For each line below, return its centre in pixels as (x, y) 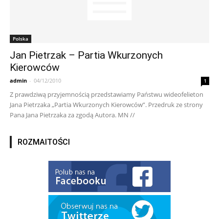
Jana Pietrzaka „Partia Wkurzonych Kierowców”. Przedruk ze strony (106, 105)
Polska (21, 39)
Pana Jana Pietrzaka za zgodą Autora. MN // (72, 115)
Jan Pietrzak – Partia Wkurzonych (86, 55)
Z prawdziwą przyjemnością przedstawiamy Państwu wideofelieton (107, 95)
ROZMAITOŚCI (44, 142)
